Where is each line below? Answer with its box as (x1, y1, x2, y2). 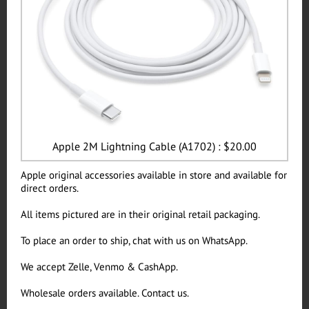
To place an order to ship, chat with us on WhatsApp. (21, 234, 248, 247)
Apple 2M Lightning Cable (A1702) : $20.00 (52, 139, 257, 153)
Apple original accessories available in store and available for (21, 168, 287, 181)
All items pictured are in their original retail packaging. (21, 208, 260, 221)
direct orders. (21, 181, 79, 195)
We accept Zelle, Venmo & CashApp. (21, 260, 178, 273)
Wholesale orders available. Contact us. (21, 286, 189, 299)
